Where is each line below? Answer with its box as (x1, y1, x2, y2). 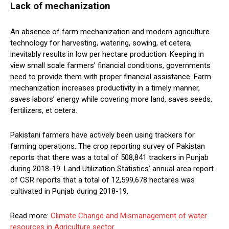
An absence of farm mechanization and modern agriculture (10, 27, 210, 37)
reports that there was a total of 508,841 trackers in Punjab (10, 153, 209, 163)
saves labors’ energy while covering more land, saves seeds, (10, 95, 212, 104)
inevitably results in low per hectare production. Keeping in (10, 50, 204, 59)
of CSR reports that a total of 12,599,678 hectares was (10, 175, 195, 185)
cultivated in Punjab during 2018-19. (10, 187, 128, 196)
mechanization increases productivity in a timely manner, (10, 83, 200, 93)
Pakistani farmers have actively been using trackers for (10, 130, 195, 140)
